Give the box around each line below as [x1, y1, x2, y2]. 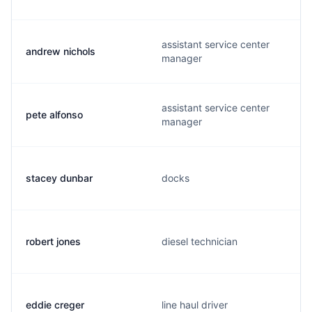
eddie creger [26, 299, 84, 311]
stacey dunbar [26, 172, 93, 184]
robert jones [26, 235, 81, 247]
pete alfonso [26, 109, 83, 120]
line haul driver [162, 299, 228, 311]
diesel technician [162, 235, 237, 247]
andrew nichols [26, 45, 95, 57]
